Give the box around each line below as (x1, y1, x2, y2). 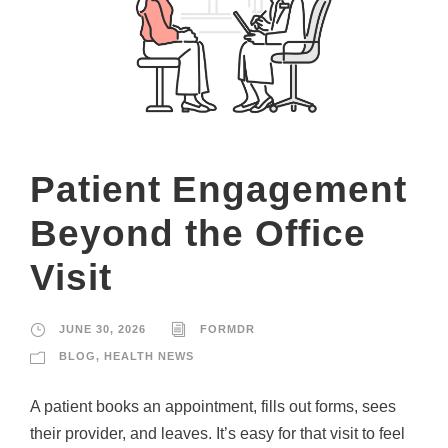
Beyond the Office (30, 212, 366, 254)
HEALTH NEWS (104, 349, 194, 362)
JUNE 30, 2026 (59, 322, 146, 335)
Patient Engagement (30, 168, 407, 210)
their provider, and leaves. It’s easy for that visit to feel (30, 424, 405, 442)
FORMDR (200, 322, 255, 335)
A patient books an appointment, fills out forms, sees (30, 397, 396, 415)
